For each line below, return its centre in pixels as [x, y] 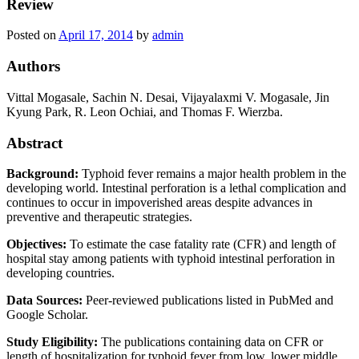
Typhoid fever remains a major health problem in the [214, 174]
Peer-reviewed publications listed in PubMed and [210, 301]
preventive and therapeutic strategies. [99, 217]
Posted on [32, 35]
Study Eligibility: [54, 342]
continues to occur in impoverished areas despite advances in [159, 203]
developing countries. [61, 273]
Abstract [34, 143]
